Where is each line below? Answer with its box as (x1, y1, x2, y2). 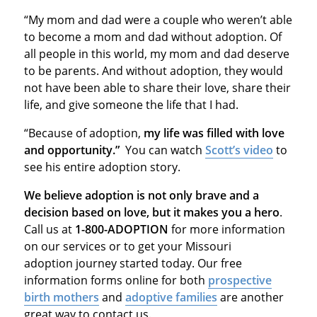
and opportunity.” (23, 142, 120, 158)
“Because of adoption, (23, 125, 144, 141)
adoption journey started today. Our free (23, 255, 242, 271)
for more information (168, 221, 285, 237)
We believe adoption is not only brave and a (23, 187, 259, 203)
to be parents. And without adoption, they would (23, 62, 283, 79)
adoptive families (125, 289, 217, 305)
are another (217, 289, 284, 305)
